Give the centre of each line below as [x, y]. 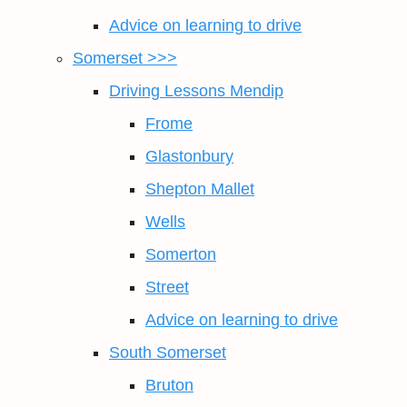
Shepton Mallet [200, 189]
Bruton [169, 385]
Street [167, 287]
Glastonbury [189, 156]
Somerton [181, 254]
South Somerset [168, 352]
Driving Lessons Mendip [196, 91]
